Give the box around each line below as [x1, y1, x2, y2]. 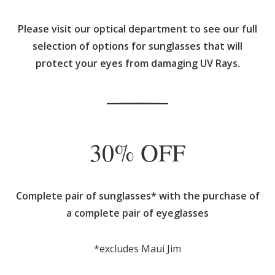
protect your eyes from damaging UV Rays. [35, 56, 240, 70]
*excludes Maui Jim [94, 241, 181, 255]
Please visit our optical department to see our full [18, 21, 257, 36]
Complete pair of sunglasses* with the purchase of [15, 188, 260, 203]
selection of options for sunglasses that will [33, 39, 242, 53]
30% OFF [90, 135, 185, 168]
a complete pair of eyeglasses [66, 206, 209, 220]
